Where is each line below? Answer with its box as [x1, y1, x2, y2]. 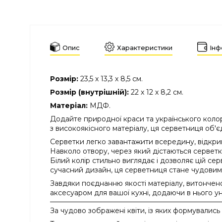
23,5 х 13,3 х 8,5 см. [80, 74, 143, 84]
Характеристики [117, 43, 172, 52]
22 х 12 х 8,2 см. [131, 88, 183, 97]
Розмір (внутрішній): [50, 88, 131, 97]
